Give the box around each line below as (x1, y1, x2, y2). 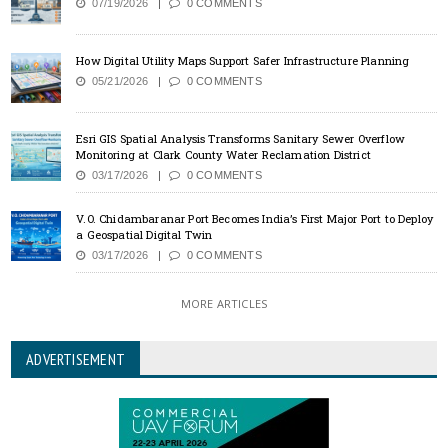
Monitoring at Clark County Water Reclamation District (76, 147, 371, 163)
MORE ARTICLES (180, 296, 268, 312)
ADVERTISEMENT (26, 349, 125, 370)
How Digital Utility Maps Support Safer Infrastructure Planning (76, 53, 410, 69)
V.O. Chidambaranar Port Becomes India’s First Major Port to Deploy (76, 211, 434, 227)
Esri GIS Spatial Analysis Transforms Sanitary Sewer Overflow (76, 131, 406, 147)
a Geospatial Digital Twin (76, 227, 213, 243)
